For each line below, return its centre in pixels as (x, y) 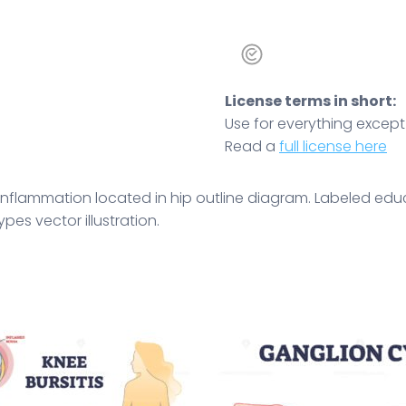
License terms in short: (310, 101)
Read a (252, 146)
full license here (333, 146)
